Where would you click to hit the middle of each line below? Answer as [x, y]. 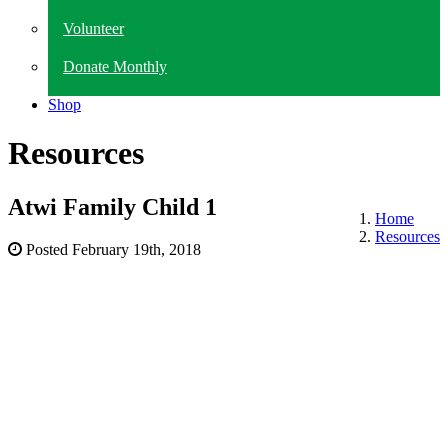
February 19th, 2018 [136, 249]
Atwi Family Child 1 [112, 206]
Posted [47, 249]
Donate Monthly [115, 66]
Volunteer [93, 28]
